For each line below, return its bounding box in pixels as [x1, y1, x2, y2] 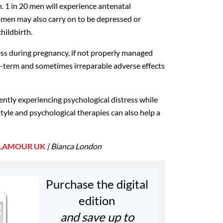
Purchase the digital [45, 177, 148, 192]
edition [79, 193, 115, 208]
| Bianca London [45, 141, 102, 151]
